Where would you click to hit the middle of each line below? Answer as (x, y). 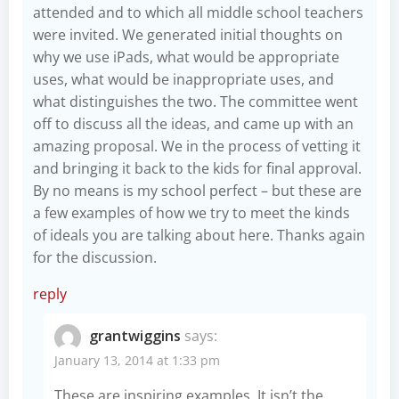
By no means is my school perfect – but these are (197, 190)
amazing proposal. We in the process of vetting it (197, 146)
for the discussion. (95, 257)
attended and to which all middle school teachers (198, 12)
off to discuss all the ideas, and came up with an (193, 123)
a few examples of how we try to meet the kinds (191, 212)
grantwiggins (135, 335)
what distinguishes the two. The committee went (195, 101)
